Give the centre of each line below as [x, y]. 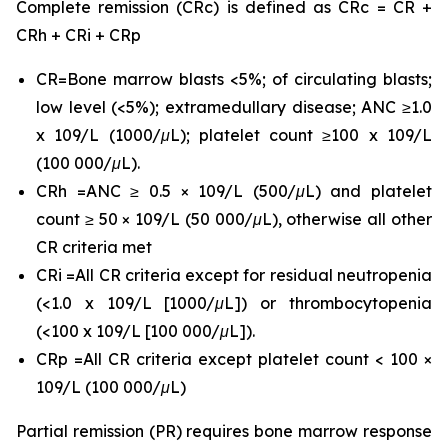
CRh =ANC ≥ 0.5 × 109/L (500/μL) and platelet [234, 191]
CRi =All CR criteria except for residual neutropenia [234, 275]
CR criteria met [94, 247]
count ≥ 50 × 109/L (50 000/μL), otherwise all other [234, 219]
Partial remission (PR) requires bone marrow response [224, 431]
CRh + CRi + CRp [78, 35]
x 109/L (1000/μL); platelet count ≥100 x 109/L [234, 135]
